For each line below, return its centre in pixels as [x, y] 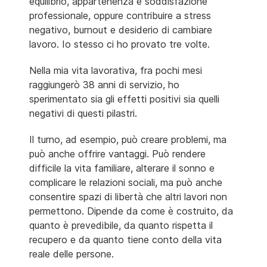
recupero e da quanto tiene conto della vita [125, 239]
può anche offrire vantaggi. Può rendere [117, 153]
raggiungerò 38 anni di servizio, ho [104, 84]
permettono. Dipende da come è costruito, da [131, 211]
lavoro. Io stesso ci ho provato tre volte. [119, 44]
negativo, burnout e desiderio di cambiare [121, 30]
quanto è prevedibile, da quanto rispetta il [121, 225]
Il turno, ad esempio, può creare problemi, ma [128, 139]
